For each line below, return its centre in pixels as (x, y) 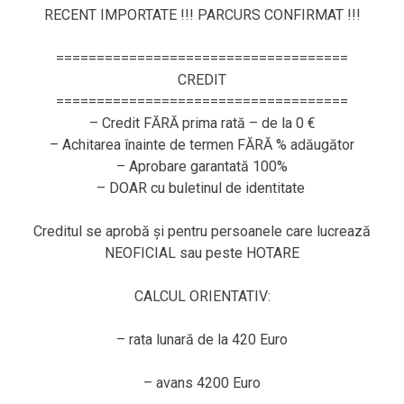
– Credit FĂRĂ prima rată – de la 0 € (202, 124)
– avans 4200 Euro (202, 383)
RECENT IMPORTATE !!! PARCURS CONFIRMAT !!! (202, 15)
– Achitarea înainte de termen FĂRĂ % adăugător (202, 145)
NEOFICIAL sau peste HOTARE (202, 253)
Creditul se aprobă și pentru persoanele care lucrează (202, 232)
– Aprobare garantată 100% (202, 167)
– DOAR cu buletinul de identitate (202, 188)
